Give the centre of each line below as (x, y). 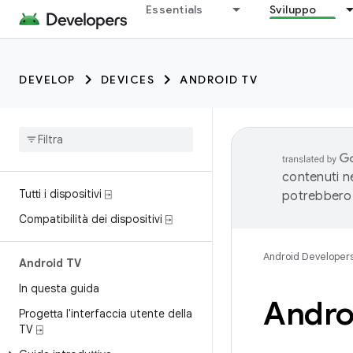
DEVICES (127, 80)
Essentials (175, 9)
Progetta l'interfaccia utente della (106, 314)
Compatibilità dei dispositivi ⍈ (95, 219)
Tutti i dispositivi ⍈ (65, 194)
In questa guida (59, 288)
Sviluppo (293, 9)
